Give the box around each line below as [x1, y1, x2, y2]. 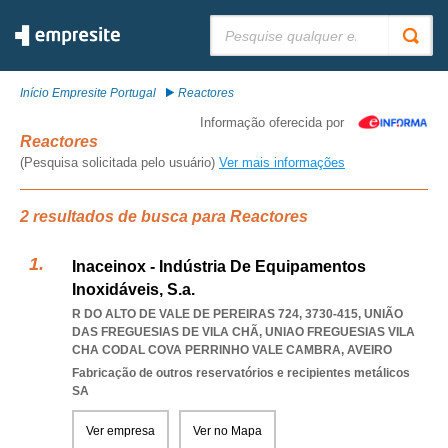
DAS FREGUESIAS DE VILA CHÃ [72, 325, 259, 339]
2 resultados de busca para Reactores [20, 208, 308, 225]
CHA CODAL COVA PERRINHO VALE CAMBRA [72, 343, 341, 357]
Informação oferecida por [200, 115, 344, 130]
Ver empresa [86, 424, 155, 438]
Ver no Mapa [193, 424, 262, 438]
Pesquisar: [210, 15, 268, 29]
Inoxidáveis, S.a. [72, 281, 195, 298]
